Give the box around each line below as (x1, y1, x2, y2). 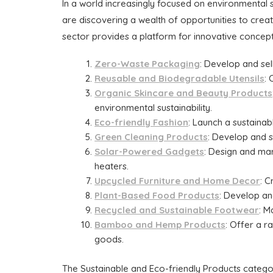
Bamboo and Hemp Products (94, 218, 226, 230)
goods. (94, 233, 124, 245)
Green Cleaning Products (94, 130, 208, 143)
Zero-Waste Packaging (94, 57, 200, 69)
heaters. (94, 160, 129, 172)
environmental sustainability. (94, 101, 213, 113)
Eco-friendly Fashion (94, 116, 189, 128)
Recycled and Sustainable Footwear (94, 204, 260, 216)
